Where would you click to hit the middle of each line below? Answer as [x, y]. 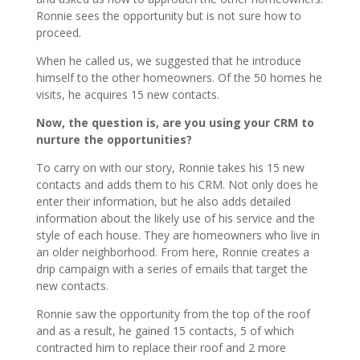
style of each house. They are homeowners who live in [178, 235]
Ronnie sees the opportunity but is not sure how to [168, 15]
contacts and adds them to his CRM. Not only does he [177, 184]
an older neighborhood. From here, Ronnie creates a [172, 252]
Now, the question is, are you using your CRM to [175, 122]
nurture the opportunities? [114, 139]
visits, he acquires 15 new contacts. [127, 94]
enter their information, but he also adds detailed [163, 201]
